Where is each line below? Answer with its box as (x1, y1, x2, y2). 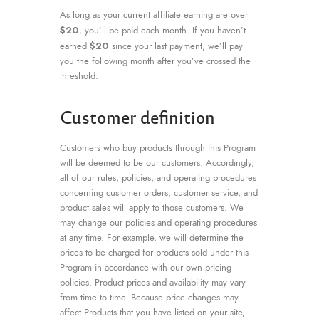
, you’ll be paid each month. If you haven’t (79, 23, 246, 37)
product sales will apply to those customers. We (60, 201, 244, 214)
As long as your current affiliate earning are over (60, 8, 248, 21)
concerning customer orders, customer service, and (60, 186, 258, 199)
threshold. (60, 69, 98, 83)
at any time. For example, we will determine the (60, 231, 244, 244)
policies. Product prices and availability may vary (60, 276, 246, 289)
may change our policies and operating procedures (60, 216, 257, 229)
